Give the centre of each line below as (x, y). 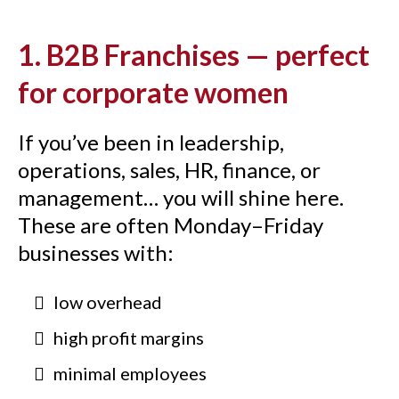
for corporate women (153, 93)
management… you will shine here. (181, 198)
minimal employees (130, 374)
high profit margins (129, 338)
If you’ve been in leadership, (151, 142)
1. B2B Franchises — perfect (194, 55)
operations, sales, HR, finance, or (169, 170)
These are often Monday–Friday (171, 225)
